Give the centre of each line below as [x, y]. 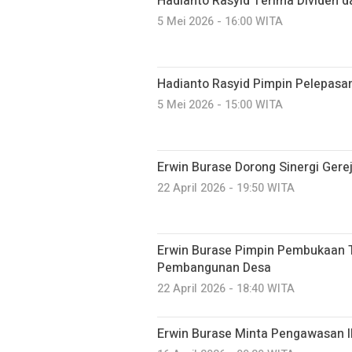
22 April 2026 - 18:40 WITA [226, 289]
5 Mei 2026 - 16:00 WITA [220, 22]
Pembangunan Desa [214, 268]
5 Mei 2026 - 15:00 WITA [220, 105]
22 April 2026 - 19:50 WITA [226, 189]
